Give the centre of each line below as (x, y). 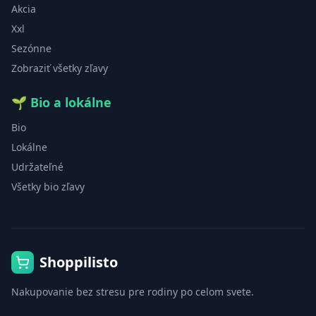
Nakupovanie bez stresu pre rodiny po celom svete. (133, 291)
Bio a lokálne (71, 102)
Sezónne (31, 48)
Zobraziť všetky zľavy (60, 68)
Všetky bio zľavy (48, 186)
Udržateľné (37, 166)
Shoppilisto (79, 262)
